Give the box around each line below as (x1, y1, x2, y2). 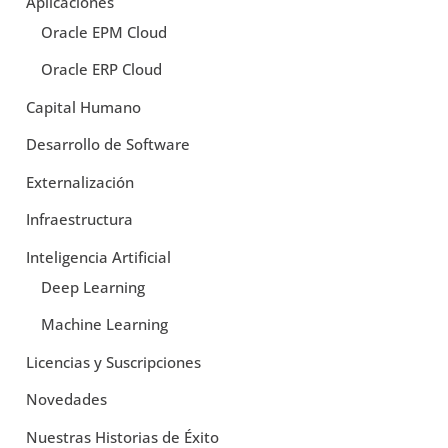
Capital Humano (25, 96, 141, 117)
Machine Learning (40, 314, 168, 335)
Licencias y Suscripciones (25, 351, 201, 372)
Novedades (25, 389, 107, 410)
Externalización (25, 171, 134, 192)
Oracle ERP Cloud (40, 59, 162, 80)
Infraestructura (25, 209, 133, 230)
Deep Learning (40, 276, 145, 297)
